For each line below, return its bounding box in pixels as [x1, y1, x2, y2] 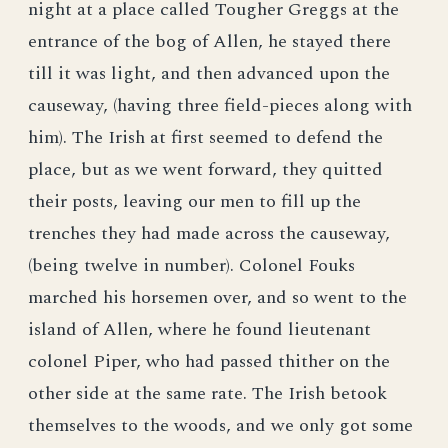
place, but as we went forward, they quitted [28, 156, 383, 183]
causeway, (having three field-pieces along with [28, 92, 412, 119]
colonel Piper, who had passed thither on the [28, 348, 390, 375]
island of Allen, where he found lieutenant [28, 316, 371, 343]
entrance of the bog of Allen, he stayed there [28, 28, 391, 55]
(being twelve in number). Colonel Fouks [28, 252, 355, 279]
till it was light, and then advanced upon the [28, 60, 390, 87]
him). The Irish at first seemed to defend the [28, 124, 383, 151]
